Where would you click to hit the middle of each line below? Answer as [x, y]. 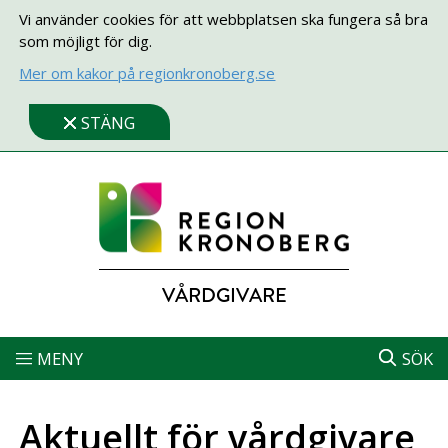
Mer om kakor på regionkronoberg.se [147, 73]
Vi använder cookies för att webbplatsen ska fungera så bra [224, 19]
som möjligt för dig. [86, 41]
